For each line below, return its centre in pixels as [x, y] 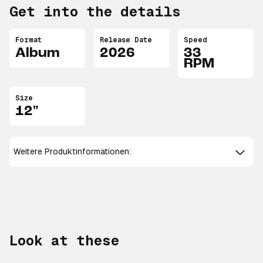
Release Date [126, 40]
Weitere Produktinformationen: [73, 152]
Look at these [64, 241]
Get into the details [95, 11]
